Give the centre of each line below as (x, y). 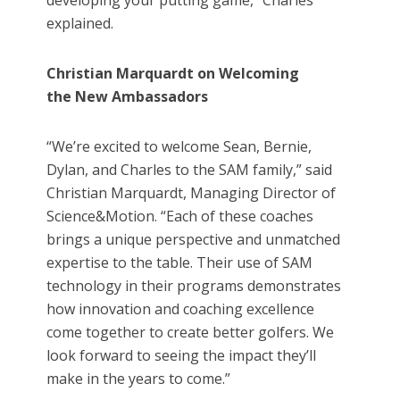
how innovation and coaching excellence (181, 309)
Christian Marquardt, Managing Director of (192, 193)
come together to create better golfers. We (191, 333)
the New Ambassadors (128, 97)
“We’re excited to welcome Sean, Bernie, (179, 147)
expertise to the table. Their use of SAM (180, 263)
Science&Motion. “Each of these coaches (180, 217)
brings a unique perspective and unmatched (194, 240)
